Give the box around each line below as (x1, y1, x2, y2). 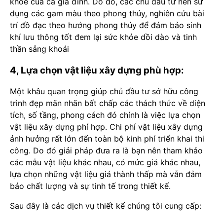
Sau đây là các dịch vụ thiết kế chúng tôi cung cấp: (10, 201, 201, 211)
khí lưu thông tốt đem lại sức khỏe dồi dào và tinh (10, 32, 197, 42)
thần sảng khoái (10, 43, 69, 54)
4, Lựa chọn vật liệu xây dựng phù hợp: (10, 65, 184, 76)
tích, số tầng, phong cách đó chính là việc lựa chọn (10, 110, 200, 120)
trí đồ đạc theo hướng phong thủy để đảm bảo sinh (10, 20, 201, 30)
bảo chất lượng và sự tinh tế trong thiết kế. (10, 181, 171, 191)
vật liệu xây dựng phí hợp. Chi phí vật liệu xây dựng (10, 122, 203, 132)
